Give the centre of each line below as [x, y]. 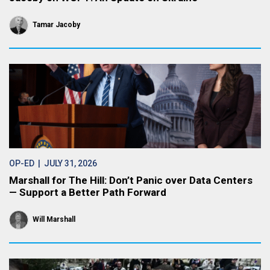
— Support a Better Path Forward [88, 192]
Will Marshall [54, 219]
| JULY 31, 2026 [66, 163]
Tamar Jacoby [56, 25]
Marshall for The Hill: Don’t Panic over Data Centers [131, 180]
